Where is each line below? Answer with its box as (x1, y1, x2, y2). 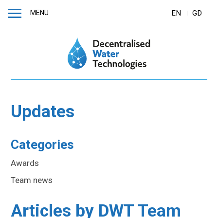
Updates (11, 101, 75, 122)
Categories (11, 137, 74, 152)
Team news (11, 175, 53, 185)
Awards (11, 158, 39, 168)
